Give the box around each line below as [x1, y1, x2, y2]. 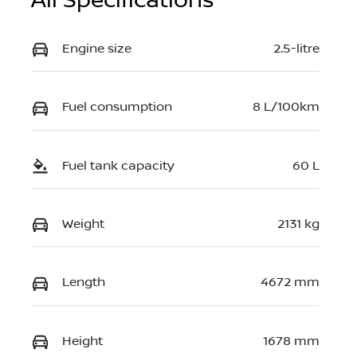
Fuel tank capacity [62, 158, 175, 173]
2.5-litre [273, 41, 320, 56]
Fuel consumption [62, 100, 172, 115]
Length [62, 275, 105, 290]
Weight [62, 217, 104, 232]
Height [62, 333, 103, 348]
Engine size [62, 41, 131, 56]
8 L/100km [253, 100, 320, 115]
